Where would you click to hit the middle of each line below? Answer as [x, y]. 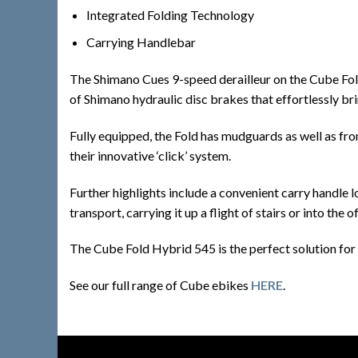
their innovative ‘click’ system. [150, 155]
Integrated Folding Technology [170, 14]
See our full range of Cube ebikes [160, 285]
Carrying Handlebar [141, 42]
